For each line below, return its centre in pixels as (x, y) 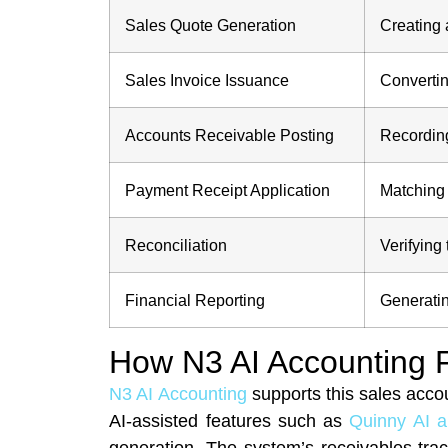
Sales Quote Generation (211, 24)
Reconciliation (176, 244)
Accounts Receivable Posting (230, 134)
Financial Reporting (195, 299)
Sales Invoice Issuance (207, 79)
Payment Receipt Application (228, 189)
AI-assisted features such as (229, 420)
